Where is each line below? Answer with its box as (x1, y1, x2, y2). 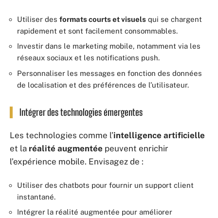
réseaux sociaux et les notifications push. (17, 54, 160, 62)
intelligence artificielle (113, 130, 205, 140)
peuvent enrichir (103, 144, 168, 153)
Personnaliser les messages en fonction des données (17, 69, 202, 77)
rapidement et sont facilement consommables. (17, 26, 178, 35)
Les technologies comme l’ (10, 130, 113, 140)
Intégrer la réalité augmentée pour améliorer (17, 208, 172, 216)
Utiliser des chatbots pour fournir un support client (17, 181, 194, 189)
